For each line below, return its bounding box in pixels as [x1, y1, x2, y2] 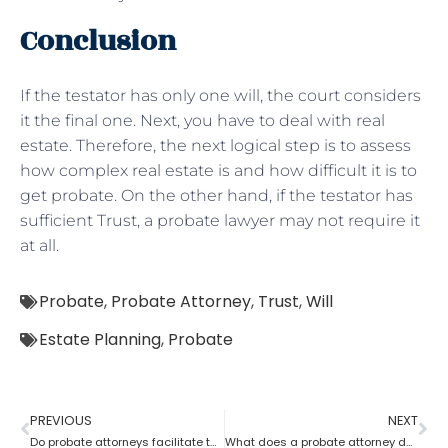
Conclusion [20, 19, 176, 63]
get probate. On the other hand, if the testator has [20, 185, 413, 205]
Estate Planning [39, 327, 161, 351]
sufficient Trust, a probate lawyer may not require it [20, 210, 420, 230]
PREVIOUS [30, 411, 92, 429]
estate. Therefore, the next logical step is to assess [20, 135, 411, 155]
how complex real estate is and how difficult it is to [20, 160, 417, 180]
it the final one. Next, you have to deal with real [20, 110, 385, 130]
